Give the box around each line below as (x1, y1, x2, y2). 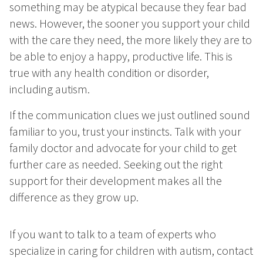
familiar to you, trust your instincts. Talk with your (9, 124, 241, 139)
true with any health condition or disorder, (9, 65, 209, 80)
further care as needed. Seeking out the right (9, 157, 222, 172)
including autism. (9, 82, 90, 97)
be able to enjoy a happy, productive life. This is (9, 49, 232, 64)
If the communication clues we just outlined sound (9, 107, 250, 123)
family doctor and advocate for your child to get (9, 140, 237, 156)
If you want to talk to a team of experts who (9, 227, 216, 242)
